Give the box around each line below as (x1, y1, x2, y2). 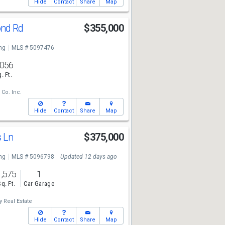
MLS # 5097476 (11, 44, 54, 51)
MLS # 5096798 (11, 153, 54, 160)
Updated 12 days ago (60, 153, 117, 160)
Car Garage (23, 180, 54, 188)
